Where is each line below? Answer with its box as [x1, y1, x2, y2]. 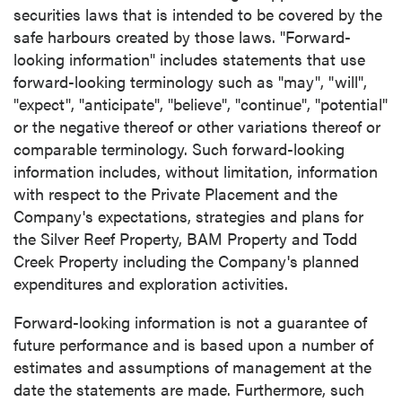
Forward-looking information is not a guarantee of [13, 310, 367, 333]
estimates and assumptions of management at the [13, 355, 371, 378]
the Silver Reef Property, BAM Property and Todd [13, 227, 357, 249]
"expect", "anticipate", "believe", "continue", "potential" [13, 92, 388, 115]
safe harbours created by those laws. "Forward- [13, 25, 351, 48]
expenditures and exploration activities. [13, 272, 288, 294]
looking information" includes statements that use [13, 48, 365, 70]
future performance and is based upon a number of [13, 333, 373, 355]
